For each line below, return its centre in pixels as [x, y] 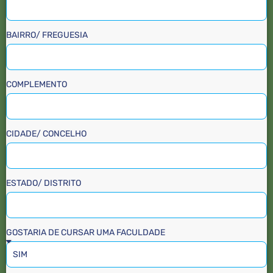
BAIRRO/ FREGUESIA [47, 35]
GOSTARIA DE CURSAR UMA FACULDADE [86, 232]
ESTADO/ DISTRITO [44, 183]
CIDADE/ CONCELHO [46, 133]
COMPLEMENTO [37, 84]
